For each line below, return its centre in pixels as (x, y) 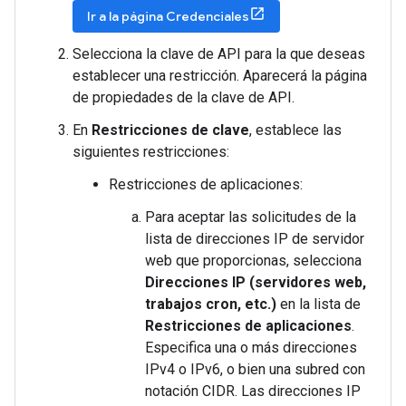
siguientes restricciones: (151, 152)
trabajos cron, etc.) (211, 304)
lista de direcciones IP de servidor (255, 239)
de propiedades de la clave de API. (184, 97)
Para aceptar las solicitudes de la (251, 217)
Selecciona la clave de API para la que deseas (219, 54)
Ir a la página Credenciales (168, 16)
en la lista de (319, 304)
